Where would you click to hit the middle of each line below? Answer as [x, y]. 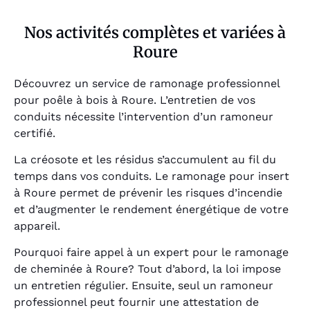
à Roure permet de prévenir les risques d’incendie [148, 192]
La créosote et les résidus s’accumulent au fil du [145, 159]
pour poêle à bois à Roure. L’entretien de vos [135, 100]
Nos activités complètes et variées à [155, 32]
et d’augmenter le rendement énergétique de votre [151, 209]
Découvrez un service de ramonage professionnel [147, 83]
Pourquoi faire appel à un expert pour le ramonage [151, 253]
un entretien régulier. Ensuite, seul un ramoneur [144, 286]
